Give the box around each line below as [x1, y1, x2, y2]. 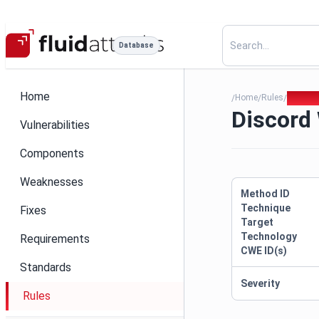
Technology [241, 231, 298, 242]
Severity [241, 278, 281, 289]
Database [119, 41, 154, 49]
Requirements [20, 232, 90, 246]
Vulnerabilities [20, 118, 90, 132]
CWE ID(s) [241, 245, 288, 256]
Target [241, 216, 274, 228]
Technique [241, 202, 291, 214]
